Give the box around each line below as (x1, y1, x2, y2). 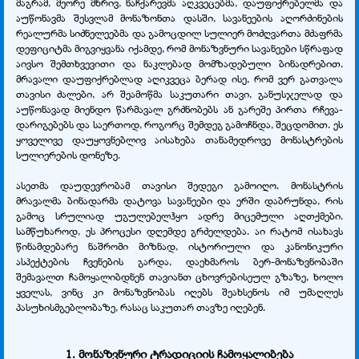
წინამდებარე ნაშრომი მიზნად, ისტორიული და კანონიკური (16, 238, 343, 253)
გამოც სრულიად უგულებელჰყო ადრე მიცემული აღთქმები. (16, 208, 343, 223)
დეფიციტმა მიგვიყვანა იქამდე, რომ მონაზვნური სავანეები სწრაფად (16, 40, 343, 55)
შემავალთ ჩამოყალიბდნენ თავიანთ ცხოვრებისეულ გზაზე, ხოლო (16, 268, 343, 284)
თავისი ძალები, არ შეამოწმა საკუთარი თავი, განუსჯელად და (16, 86, 343, 101)
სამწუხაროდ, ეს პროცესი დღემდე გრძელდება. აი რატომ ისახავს (16, 223, 343, 238)
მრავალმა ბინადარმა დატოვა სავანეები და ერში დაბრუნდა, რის (16, 192, 343, 208)
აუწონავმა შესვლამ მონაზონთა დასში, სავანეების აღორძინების (16, 10, 343, 25)
